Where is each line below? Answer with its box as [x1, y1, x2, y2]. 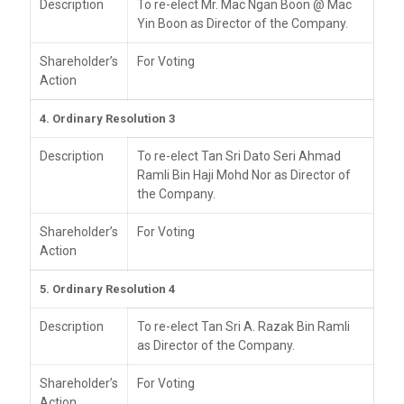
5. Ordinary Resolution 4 [40, 281, 175, 296]
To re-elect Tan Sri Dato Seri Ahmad [137, 148, 341, 163]
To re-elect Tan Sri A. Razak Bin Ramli [137, 318, 350, 334]
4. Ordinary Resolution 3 [40, 111, 175, 125]
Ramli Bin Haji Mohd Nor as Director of [137, 167, 351, 182]
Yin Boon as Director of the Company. [137, 15, 348, 31]
